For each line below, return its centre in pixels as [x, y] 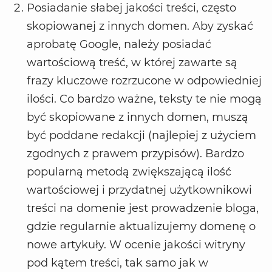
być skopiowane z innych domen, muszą [138, 117]
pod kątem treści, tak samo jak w [117, 263]
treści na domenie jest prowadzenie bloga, [143, 209]
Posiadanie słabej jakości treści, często [131, 8]
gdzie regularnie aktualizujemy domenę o [141, 227]
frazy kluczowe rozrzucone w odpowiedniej [144, 81]
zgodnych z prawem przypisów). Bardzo [135, 154]
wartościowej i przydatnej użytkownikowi [139, 190]
